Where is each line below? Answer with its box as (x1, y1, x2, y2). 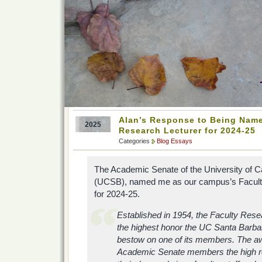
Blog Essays (157, 137, 192, 144)
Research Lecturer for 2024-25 (119, 126, 256, 135)
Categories (119, 137, 151, 144)
